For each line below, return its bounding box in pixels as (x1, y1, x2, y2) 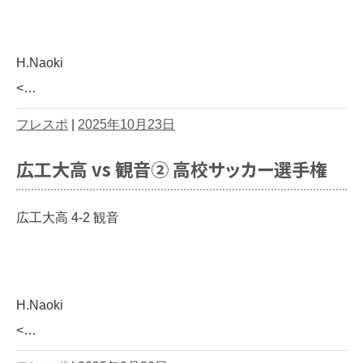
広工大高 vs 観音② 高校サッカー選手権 (16, 156, 327, 182)
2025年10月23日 (78, 117, 175, 132)
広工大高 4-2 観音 (16, 211, 119, 225)
